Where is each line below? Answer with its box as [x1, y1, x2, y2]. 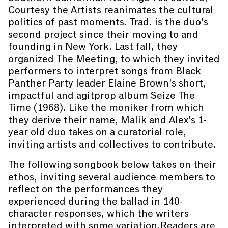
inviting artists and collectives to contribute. [8, 137, 216, 151]
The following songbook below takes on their [8, 158, 216, 172]
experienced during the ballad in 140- [8, 194, 183, 208]
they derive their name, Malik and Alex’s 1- [8, 113, 207, 127]
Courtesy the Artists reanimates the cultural [8, 3, 213, 17]
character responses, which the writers [8, 207, 189, 220]
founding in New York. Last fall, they [8, 40, 178, 53]
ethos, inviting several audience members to [8, 170, 215, 184]
